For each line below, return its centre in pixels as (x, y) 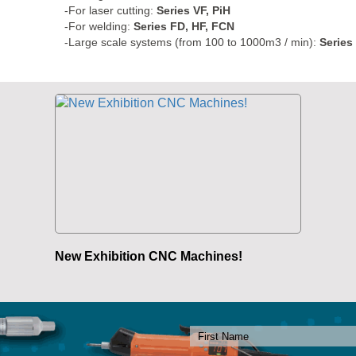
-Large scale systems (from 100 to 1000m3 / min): (192, 42)
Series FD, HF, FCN (184, 26)
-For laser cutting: (111, 10)
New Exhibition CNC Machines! (149, 257)
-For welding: (99, 26)
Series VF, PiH (194, 10)
